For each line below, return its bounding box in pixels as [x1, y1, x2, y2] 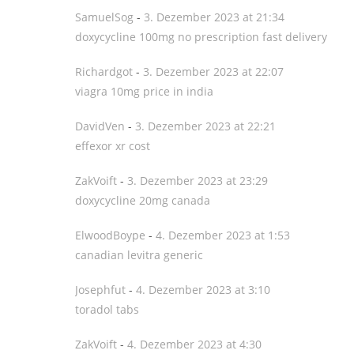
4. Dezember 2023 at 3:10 [136, 282, 270, 297]
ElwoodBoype [75, 228, 145, 243]
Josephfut [75, 282, 126, 297]
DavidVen [75, 119, 125, 134]
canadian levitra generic [75, 247, 203, 262]
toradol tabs [75, 302, 139, 317]
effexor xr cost [75, 138, 150, 153]
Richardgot [75, 64, 133, 79]
